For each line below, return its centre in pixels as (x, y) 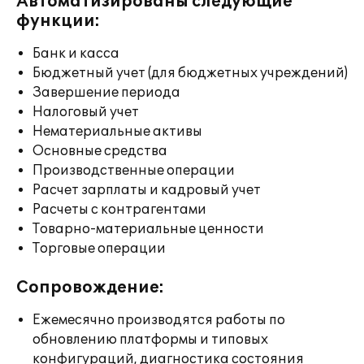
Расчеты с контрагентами (119, 210)
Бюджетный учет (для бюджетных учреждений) (190, 73)
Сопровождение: (90, 288)
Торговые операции (99, 249)
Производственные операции (134, 171)
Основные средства (100, 151)
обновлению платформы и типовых (150, 340)
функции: (58, 21)
